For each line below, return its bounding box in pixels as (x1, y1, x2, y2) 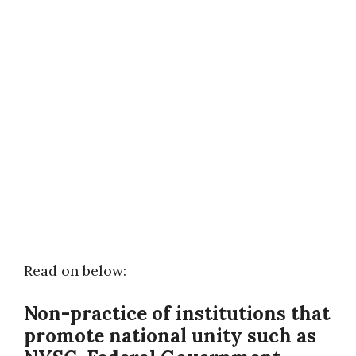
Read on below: (24, 261, 126, 280)
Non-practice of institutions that (24, 301, 330, 326)
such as (247, 323, 316, 348)
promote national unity (24, 323, 247, 348)
